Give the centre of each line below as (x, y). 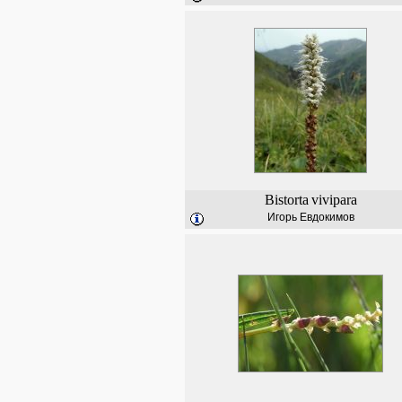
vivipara (334, 200)
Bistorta (286, 200)
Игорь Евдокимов (310, 217)
